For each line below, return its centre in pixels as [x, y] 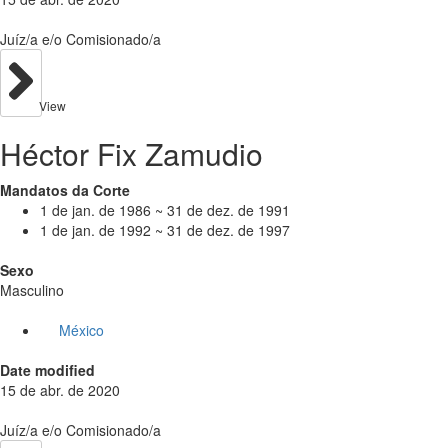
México [81, 329]
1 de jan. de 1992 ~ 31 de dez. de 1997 [165, 229]
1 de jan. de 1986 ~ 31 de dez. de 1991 [165, 209]
